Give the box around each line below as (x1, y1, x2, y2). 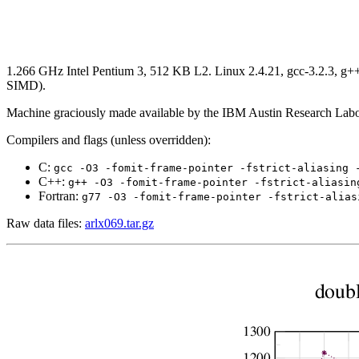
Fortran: (38, 188, 82, 203)
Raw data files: (6, 216, 85, 230)
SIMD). (6, 78, 46, 92)
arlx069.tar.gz (85, 216, 154, 230)
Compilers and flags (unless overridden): (6, 132, 211, 147)
